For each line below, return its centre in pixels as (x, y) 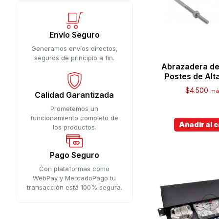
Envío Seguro (74, 35)
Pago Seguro (74, 155)
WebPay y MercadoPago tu (74, 178)
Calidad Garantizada (74, 95)
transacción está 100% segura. (74, 187)
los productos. (74, 127)
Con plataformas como (74, 169)
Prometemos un (74, 109)
